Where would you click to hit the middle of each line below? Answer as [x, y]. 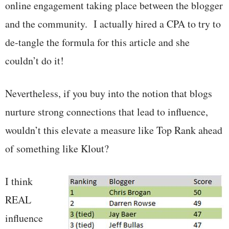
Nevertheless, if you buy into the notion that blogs [109, 93]
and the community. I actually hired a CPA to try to [113, 24]
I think [19, 181]
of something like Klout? [57, 148]
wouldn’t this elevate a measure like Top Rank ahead [114, 130]
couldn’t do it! [35, 60]
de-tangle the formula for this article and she [97, 42]
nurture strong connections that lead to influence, [107, 111]
